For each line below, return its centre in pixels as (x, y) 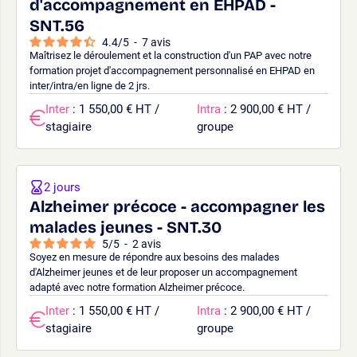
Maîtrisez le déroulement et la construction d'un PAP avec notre (171, 55)
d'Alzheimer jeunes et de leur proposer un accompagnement (163, 272)
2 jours (62, 187)
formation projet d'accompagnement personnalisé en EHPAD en (172, 70)
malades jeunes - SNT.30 (126, 227)
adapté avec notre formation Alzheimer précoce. (137, 287)
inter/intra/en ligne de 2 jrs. (90, 85)
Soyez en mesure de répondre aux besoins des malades (155, 257)
